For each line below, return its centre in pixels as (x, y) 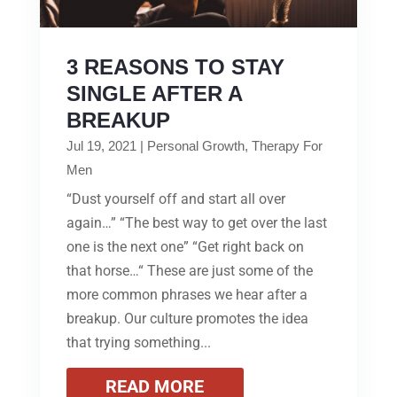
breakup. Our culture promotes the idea (187, 319)
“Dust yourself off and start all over (175, 199)
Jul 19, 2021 (101, 146)
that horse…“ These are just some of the (189, 271)
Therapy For (287, 146)
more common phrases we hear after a (187, 295)
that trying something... (138, 343)
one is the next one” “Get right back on (185, 247)
